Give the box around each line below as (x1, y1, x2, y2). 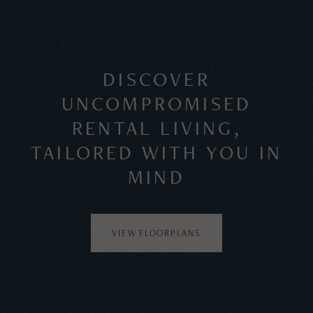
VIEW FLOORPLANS (112, 226, 201, 239)
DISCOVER (103, 66, 210, 92)
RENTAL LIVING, (72, 115, 241, 140)
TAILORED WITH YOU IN (30, 139, 282, 165)
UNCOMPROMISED (61, 90, 252, 116)
